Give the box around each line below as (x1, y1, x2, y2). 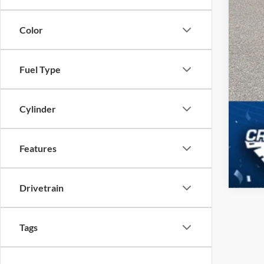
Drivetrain (19, 182, 64, 193)
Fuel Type (19, 64, 61, 75)
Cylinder (19, 103, 56, 114)
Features (19, 143, 57, 154)
